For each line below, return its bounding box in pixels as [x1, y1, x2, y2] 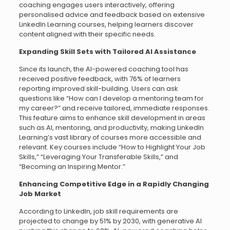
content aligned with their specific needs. [18, 29, 156, 39]
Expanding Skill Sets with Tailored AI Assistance [18, 46, 196, 56]
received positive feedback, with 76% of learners [18, 73, 181, 84]
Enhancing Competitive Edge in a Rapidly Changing [18, 179, 209, 189]
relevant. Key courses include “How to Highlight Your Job [18, 142, 205, 152]
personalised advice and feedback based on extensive [18, 9, 205, 20]
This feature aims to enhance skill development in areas [18, 112, 205, 123]
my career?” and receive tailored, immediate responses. [18, 103, 209, 113]
